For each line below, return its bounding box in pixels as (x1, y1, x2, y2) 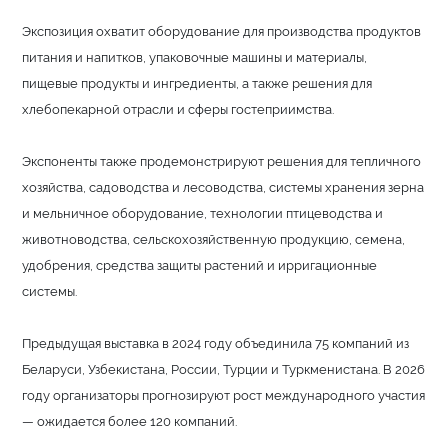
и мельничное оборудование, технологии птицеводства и (22, 204, 384, 221)
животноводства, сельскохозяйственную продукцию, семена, (22, 230, 406, 247)
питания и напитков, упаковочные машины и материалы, (22, 48, 368, 65)
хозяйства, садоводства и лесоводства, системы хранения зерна (22, 178, 425, 195)
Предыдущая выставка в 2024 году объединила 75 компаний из (22, 334, 410, 351)
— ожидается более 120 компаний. (22, 412, 238, 429)
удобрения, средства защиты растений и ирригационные (22, 256, 378, 273)
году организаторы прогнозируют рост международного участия (22, 386, 426, 403)
